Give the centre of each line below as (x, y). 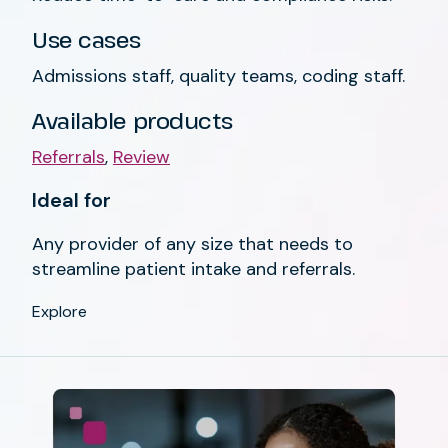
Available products (135, 119)
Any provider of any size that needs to (192, 243)
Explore (59, 311)
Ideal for (71, 199)
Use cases (87, 38)
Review (141, 156)
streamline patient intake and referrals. (193, 268)
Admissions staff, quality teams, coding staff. (221, 75)
